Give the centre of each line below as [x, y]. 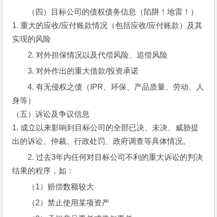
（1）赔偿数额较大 [61, 187]
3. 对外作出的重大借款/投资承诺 [83, 71]
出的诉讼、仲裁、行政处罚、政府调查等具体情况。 [101, 141]
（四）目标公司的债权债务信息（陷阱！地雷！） [113, 12]
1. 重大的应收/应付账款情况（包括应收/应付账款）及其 [108, 25]
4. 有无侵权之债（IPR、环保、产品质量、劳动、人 [116, 87]
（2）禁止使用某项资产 [69, 203]
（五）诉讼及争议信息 [51, 114]
